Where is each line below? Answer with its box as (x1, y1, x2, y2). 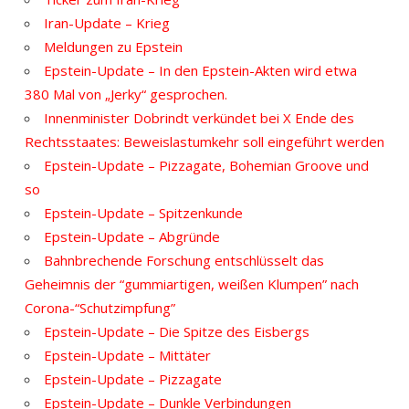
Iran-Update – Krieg (44, 14, 170, 33)
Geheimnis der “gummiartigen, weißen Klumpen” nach (25, 275, 359, 294)
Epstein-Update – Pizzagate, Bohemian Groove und (44, 156, 369, 175)
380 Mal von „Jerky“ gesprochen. (25, 85, 227, 104)
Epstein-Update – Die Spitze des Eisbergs (44, 322, 309, 341)
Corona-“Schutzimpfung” (25, 299, 175, 318)
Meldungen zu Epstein (44, 37, 183, 57)
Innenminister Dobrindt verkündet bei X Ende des (44, 109, 354, 128)
